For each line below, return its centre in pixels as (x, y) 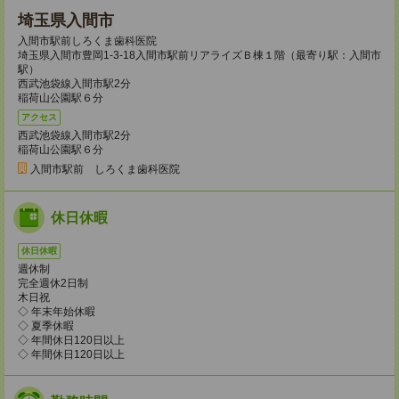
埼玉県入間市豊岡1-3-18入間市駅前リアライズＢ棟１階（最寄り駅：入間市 (199, 56)
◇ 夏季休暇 (46, 326)
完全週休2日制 (53, 284)
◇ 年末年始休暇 (57, 312)
